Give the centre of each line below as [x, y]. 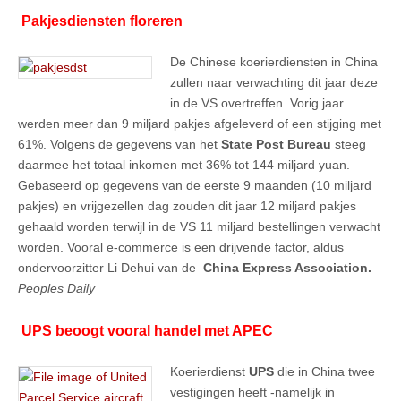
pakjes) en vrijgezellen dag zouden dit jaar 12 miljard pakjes [187, 206]
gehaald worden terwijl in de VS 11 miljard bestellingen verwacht [199, 227]
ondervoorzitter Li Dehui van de [111, 268]
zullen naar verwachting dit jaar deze [274, 83]
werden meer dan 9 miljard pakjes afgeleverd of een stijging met [200, 124]
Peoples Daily [56, 289]
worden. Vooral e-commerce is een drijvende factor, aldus [181, 247]
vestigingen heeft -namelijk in [252, 392]
